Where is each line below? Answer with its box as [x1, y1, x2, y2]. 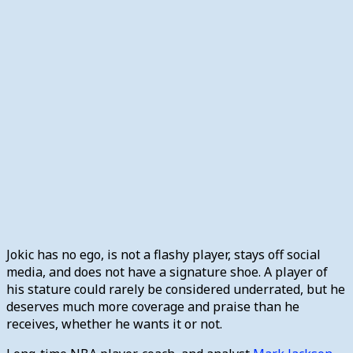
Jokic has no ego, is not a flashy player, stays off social [6, 245, 321, 263]
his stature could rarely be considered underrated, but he [6, 280, 345, 298]
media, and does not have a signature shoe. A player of [6, 262, 328, 281]
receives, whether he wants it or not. [6, 314, 222, 333]
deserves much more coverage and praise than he [6, 297, 299, 315]
